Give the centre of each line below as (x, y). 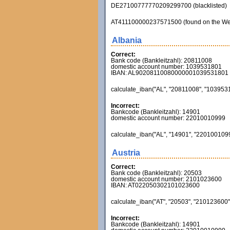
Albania (127, 40)
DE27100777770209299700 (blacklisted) (169, 6)
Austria (126, 153)
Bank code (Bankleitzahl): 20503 (156, 173)
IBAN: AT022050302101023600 (155, 185)
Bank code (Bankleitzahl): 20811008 (161, 61)
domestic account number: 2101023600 (166, 179)
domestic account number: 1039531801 (166, 67)
